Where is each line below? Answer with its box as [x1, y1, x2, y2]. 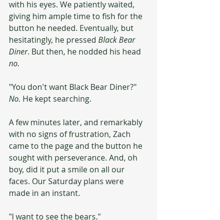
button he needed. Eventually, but [9, 22, 136, 33]
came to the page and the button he [9, 140, 144, 151]
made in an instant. [9, 187, 80, 198]
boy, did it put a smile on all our [9, 164, 127, 175]
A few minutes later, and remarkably [9, 116, 144, 128]
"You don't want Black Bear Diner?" [9, 81, 138, 92]
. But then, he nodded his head [27, 46, 143, 57]
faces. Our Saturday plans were [9, 175, 126, 187]
